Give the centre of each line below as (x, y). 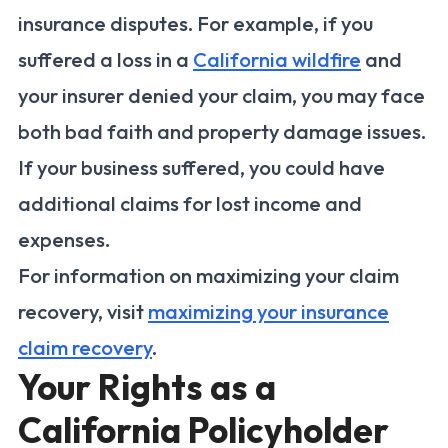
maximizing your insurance (268, 312)
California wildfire (277, 60)
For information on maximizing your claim (208, 276)
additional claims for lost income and (190, 204)
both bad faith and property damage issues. (222, 132)
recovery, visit (83, 312)
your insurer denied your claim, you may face (221, 96)
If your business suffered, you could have (201, 168)
